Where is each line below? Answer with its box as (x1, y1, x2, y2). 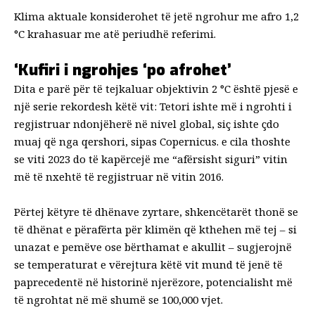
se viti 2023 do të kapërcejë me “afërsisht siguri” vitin (14, 151, 288, 166)
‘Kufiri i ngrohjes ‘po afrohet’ (14, 59, 231, 80)
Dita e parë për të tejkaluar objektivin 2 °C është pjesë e (14, 81, 298, 96)
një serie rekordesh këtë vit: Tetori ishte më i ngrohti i (14, 98, 292, 113)
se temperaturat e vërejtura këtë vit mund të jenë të (14, 257, 283, 271)
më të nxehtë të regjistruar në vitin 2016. (14, 169, 224, 184)
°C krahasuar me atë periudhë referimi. (14, 26, 216, 41)
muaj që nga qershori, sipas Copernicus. (14, 134, 221, 148)
